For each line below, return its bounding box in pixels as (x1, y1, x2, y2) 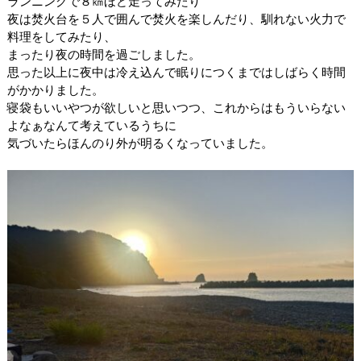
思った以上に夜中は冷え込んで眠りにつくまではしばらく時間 (6, 65, 346, 80)
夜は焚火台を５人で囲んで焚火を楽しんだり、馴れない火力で (6, 12, 346, 27)
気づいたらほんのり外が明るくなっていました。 (6, 136, 273, 151)
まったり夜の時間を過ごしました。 (6, 48, 201, 62)
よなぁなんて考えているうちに (6, 118, 176, 133)
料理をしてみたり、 (6, 30, 116, 44)
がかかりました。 (6, 83, 104, 98)
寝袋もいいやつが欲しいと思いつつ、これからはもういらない (6, 101, 346, 115)
